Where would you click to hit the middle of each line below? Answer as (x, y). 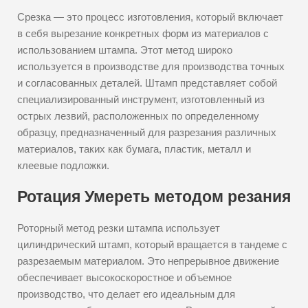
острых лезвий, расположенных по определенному (138, 116)
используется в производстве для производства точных (151, 66)
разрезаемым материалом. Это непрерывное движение (148, 261)
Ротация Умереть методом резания (154, 197)
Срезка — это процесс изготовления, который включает (150, 17)
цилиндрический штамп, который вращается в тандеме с (152, 244)
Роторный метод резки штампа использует (119, 228)
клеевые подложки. (63, 165)
